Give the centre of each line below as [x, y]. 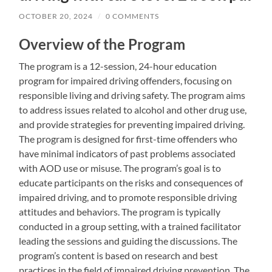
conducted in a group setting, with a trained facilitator [130, 226]
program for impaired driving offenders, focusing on [126, 80]
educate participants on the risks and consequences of [131, 182]
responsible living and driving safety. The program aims [132, 95]
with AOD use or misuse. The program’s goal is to [120, 168]
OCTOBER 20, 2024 [56, 16]
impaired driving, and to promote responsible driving [128, 197]
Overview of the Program [102, 44]
